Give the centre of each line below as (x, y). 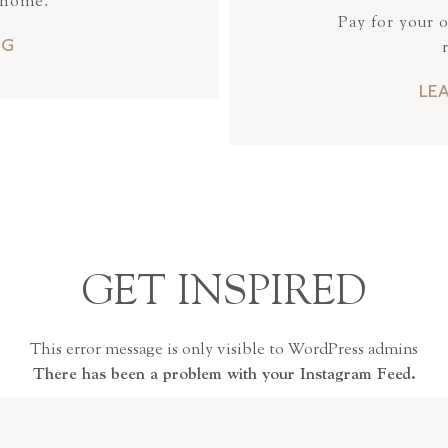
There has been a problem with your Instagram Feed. (224, 374)
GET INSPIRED (224, 293)
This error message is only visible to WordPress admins (224, 349)
